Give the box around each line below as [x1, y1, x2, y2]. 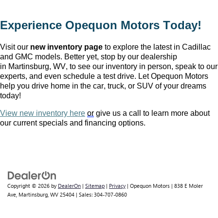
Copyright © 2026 [7, 182, 51, 190]
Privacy [109, 182, 126, 190]
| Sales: [74, 191, 94, 199]
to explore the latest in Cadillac [103, 43, 211, 52]
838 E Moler [173, 182, 203, 190]
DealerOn [58, 182, 81, 190]
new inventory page [30, 43, 103, 52]
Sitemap [85, 182, 105, 190]
